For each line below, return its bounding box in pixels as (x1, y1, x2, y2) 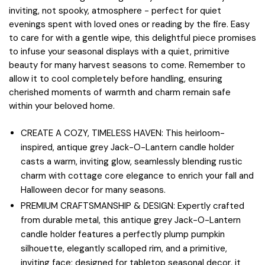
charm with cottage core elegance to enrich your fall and (21, 169, 254, 182)
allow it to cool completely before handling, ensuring (9, 73, 222, 85)
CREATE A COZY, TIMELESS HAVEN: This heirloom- (21, 127, 225, 139)
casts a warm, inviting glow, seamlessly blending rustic (21, 155, 243, 167)
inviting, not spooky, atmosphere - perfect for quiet (9, 5, 221, 17)
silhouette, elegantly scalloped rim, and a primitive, (21, 242, 227, 254)
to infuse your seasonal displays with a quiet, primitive (9, 46, 230, 58)
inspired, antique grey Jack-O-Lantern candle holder (21, 141, 234, 153)
